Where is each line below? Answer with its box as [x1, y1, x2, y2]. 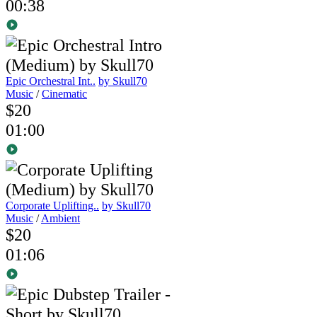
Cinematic [42, 88, 87, 100]
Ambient [41, 212, 80, 225]
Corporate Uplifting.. [6, 200, 99, 212]
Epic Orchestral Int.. [6, 75, 96, 88]
